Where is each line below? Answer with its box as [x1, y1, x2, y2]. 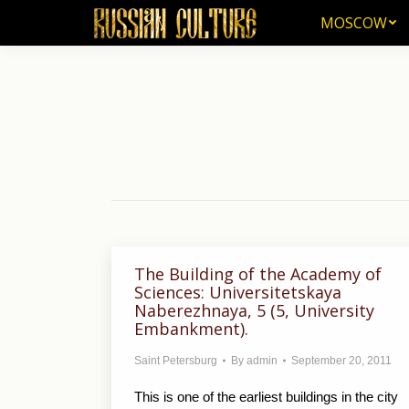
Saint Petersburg [134, 354, 217, 367]
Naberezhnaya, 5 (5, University [134, 299, 374, 321]
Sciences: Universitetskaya [134, 281, 341, 303]
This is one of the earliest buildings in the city [134, 389, 398, 404]
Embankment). [134, 318, 248, 340]
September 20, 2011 [291, 354, 392, 367]
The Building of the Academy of [134, 263, 382, 285]
